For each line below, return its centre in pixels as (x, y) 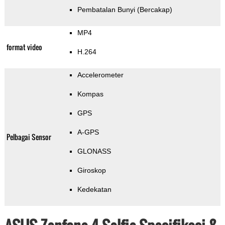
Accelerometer (100, 75)
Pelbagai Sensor (29, 137)
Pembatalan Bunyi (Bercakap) (125, 10)
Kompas (90, 94)
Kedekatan (94, 190)
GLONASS (94, 151)
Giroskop (91, 171)
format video (24, 47)
